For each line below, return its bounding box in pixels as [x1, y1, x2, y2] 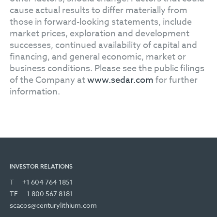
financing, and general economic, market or [10, 50, 186, 63]
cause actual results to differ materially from [10, 3, 187, 17]
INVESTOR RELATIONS [10, 162, 73, 170]
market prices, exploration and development [10, 27, 189, 40]
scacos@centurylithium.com [10, 200, 97, 210]
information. [10, 85, 60, 98]
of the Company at [10, 73, 87, 87]
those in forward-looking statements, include [10, 15, 192, 29]
